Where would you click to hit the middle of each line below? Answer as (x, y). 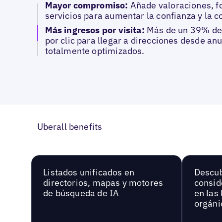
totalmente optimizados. (95, 51)
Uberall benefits (70, 127)
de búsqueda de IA (81, 193)
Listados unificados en (89, 172)
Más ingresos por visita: (96, 30)
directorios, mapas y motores (103, 183)
